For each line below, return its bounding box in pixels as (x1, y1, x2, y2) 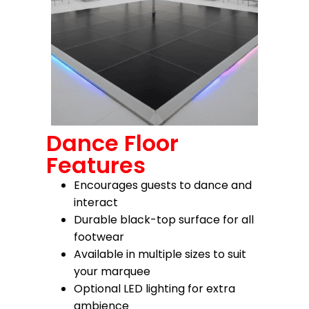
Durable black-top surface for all (74, 212, 255, 228)
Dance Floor (46, 128, 179, 159)
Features (46, 150, 146, 181)
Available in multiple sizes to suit (74, 246, 247, 262)
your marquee (74, 263, 151, 279)
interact (74, 195, 119, 210)
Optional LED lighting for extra (74, 281, 236, 297)
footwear (74, 229, 125, 245)
